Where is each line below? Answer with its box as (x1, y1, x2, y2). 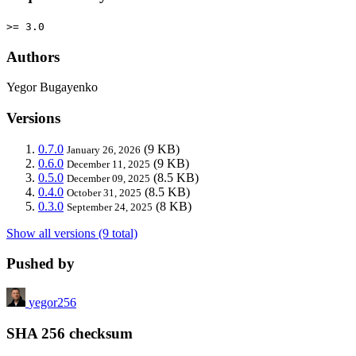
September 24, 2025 (67, 200, 153, 213)
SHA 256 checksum (6, 324, 133, 342)
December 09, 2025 (67, 172, 150, 184)
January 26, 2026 (67, 143, 141, 156)
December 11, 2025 (67, 157, 150, 170)
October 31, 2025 (67, 186, 141, 199)
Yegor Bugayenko (6, 80, 98, 95)
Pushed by (6, 255, 75, 273)
